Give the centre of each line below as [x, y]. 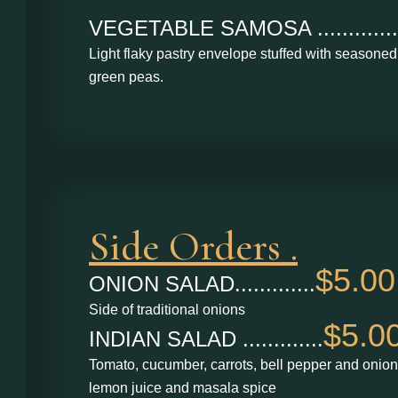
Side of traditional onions [167, 310]
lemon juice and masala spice [183, 388]
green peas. [126, 76]
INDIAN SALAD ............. [206, 339]
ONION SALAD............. [202, 284]
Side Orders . [193, 247]
